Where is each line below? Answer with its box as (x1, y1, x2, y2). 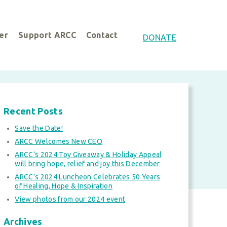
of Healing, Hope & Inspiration (15, 182, 112, 191)
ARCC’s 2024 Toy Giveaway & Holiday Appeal (15, 150, 162, 159)
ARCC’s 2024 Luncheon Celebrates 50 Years (15, 173, 161, 181)
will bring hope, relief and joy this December (15, 160, 160, 168)
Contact (86, 30, 118, 40)
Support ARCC (18, 30, 76, 40)
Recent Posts (4, 105, 63, 116)
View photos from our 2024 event (15, 195, 126, 204)
